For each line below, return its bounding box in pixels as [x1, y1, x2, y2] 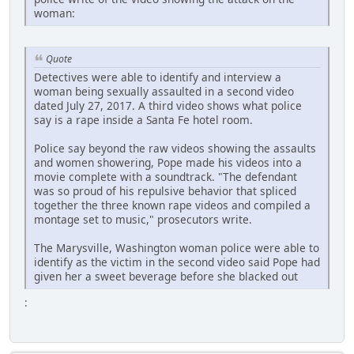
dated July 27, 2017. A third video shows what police [34, 97, 302, 113]
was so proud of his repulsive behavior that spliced [34, 183, 296, 198]
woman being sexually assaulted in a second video [34, 83, 294, 99]
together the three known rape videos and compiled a [34, 197, 311, 213]
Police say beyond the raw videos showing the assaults [34, 140, 316, 156]
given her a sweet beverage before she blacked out [34, 268, 298, 284]
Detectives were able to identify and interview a [34, 69, 281, 85]
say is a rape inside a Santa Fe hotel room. [34, 111, 253, 127]
